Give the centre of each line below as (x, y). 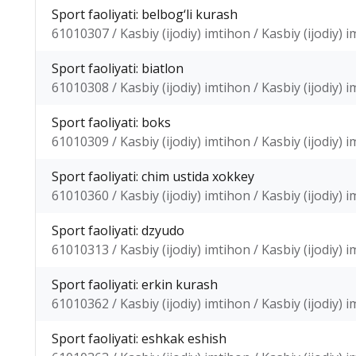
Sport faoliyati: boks (111, 122)
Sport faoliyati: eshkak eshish (139, 339)
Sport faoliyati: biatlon (118, 68)
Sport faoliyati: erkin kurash (135, 284)
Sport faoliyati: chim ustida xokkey (153, 176)
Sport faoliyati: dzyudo (118, 230)
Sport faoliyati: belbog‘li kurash (145, 14)
